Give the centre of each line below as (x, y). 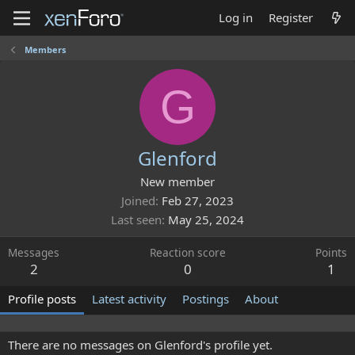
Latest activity (129, 299)
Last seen (136, 219)
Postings (206, 299)
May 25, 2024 (206, 219)
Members (45, 50)
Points (331, 252)
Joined (138, 200)
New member (177, 181)
